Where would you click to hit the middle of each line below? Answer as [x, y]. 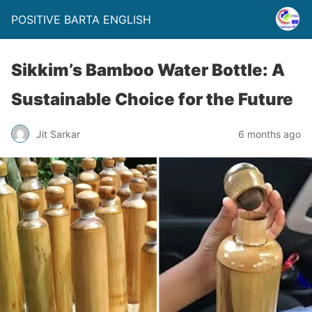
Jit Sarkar [58, 134]
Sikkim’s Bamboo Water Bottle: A [148, 70]
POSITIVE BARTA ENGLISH [81, 19]
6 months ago [270, 134]
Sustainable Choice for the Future [152, 99]
